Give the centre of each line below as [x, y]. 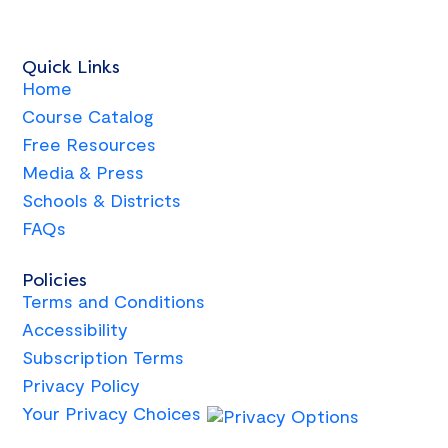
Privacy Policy [81, 384]
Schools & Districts [102, 199]
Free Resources [89, 143]
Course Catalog [88, 115]
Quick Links [71, 66]
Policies [55, 279]
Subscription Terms [103, 356]
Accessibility [75, 328]
